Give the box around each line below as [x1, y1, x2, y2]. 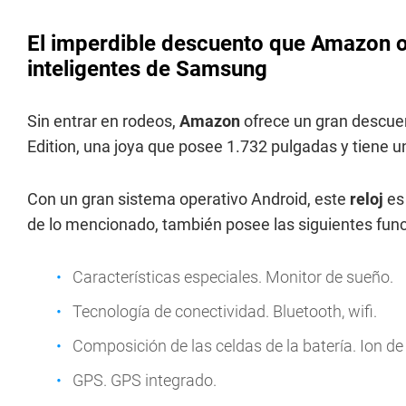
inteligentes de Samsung [27, 56, 267, 82]
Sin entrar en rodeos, [27, 111, 179, 130]
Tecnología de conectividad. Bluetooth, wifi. [72, 302, 377, 321]
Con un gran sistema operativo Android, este [27, 189, 350, 208]
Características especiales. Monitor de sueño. [72, 267, 393, 286]
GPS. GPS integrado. [72, 371, 217, 390]
